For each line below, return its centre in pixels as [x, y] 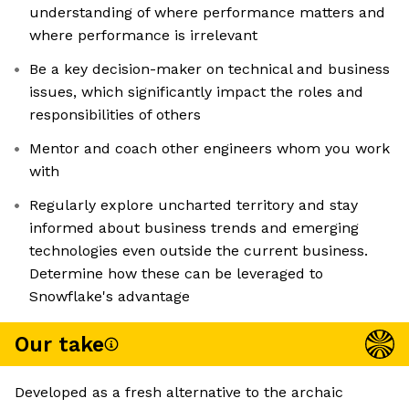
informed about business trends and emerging [194, 228]
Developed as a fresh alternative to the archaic [179, 393]
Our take [59, 344]
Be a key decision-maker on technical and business [210, 69]
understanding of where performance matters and [207, 13]
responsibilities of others [115, 115]
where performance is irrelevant [143, 36]
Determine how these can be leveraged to [176, 274]
